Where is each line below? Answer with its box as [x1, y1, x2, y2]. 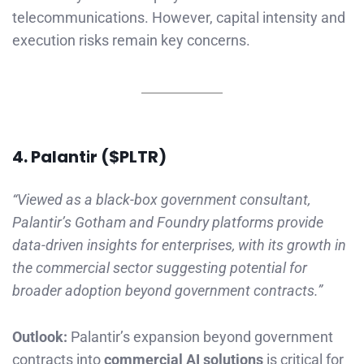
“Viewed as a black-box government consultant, [12, 190, 310, 208]
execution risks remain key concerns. [12, 31, 250, 49]
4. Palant [12, 145, 86, 168]
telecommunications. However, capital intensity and [12, 8, 345, 26]
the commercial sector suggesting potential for [12, 258, 307, 276]
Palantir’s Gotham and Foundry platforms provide [12, 213, 323, 231]
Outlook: [12, 327, 67, 345]
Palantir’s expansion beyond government [67, 327, 333, 345]
